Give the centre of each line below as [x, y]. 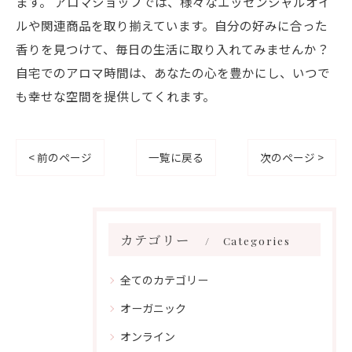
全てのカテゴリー [164, 280]
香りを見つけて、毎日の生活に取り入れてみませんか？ [172, 49]
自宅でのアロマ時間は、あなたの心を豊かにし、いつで [173, 72]
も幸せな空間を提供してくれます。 [115, 96]
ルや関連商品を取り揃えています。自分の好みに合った [172, 25]
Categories [257, 240]
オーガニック [153, 308]
